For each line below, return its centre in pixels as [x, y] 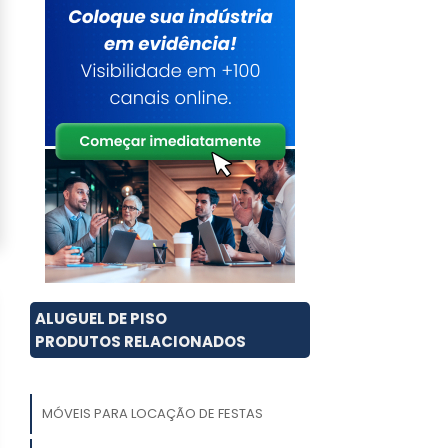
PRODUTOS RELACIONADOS [140, 342]
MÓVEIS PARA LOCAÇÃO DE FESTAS [152, 414]
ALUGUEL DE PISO [101, 319]
